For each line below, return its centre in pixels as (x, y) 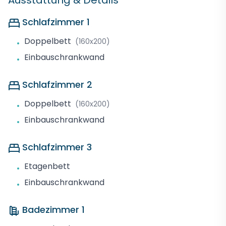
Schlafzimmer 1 (56, 22)
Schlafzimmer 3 (57, 147)
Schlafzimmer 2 (57, 84)
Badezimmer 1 (53, 210)
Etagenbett (47, 166)
